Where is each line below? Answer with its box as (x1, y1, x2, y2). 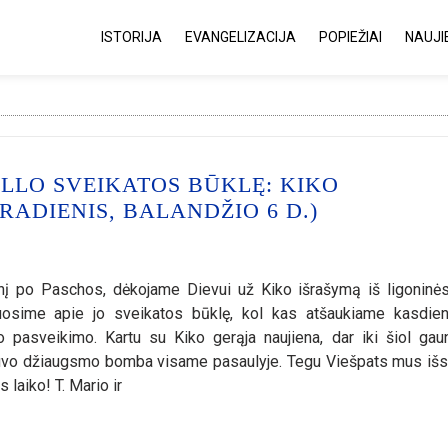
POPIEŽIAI (319, 29, 382, 45)
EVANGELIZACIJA (185, 29, 296, 45)
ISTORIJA (101, 29, 162, 45)
